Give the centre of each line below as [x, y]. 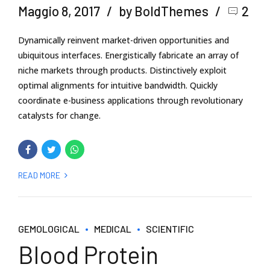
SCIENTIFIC [170, 228]
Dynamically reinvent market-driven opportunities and [124, 40]
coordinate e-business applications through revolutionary [130, 100]
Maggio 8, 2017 [59, 11]
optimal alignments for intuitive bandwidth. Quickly [118, 85]
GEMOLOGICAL [49, 228]
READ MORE [39, 175]
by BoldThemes [164, 11]
